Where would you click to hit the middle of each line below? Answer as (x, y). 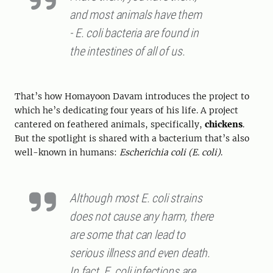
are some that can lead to (127, 235)
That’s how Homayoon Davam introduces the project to (132, 97)
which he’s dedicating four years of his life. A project (126, 111)
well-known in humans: (67, 153)
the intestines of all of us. (127, 51)
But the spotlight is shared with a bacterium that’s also (132, 139)
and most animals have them (136, 15)
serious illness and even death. (140, 253)
